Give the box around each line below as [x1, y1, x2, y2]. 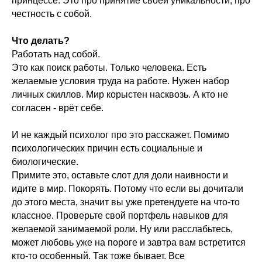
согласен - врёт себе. [12, 103, 104, 113]
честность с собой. [12, 9, 92, 19]
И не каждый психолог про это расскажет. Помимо [12, 130, 229, 140]
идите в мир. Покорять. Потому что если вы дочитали [12, 184, 243, 194]
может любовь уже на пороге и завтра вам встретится [12, 237, 246, 248]
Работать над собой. [12, 49, 100, 60]
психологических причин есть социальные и [12, 143, 202, 154]
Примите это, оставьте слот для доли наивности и [12, 170, 228, 181]
